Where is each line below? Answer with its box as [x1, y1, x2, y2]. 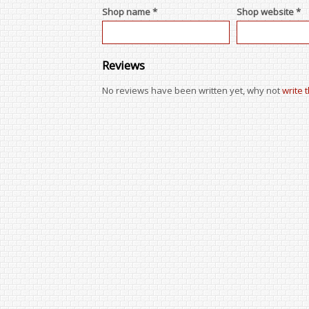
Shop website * [237, 6, 301, 18]
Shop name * [102, 6, 157, 18]
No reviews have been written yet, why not [102, 84, 282, 97]
